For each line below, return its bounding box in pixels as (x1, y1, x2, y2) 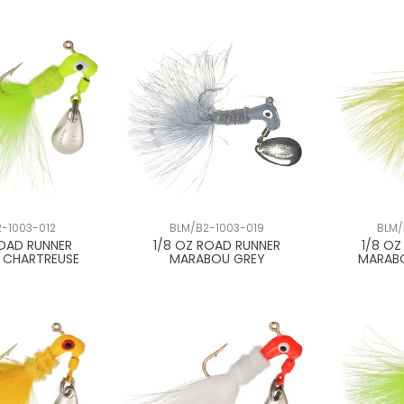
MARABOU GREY (169, 250, 265, 269)
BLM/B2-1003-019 (170, 221, 265, 236)
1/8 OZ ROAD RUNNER (153, 236, 281, 255)
